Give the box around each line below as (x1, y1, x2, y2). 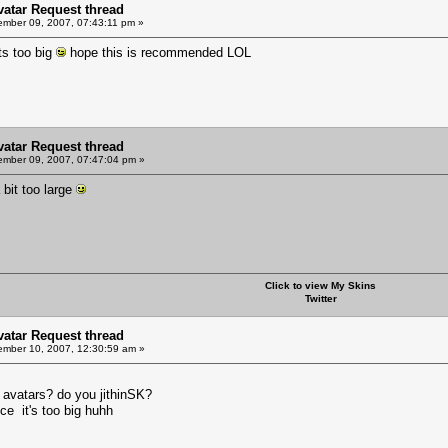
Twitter (304, 292, 337, 304)
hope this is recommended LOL (66, 44, 251, 60)
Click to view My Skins (265, 279, 376, 291)
